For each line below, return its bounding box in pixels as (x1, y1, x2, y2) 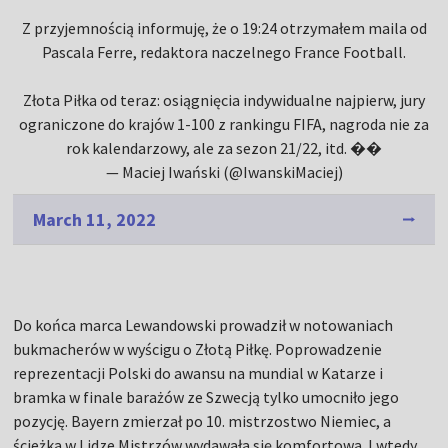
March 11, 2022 (33, 208, 157, 232)
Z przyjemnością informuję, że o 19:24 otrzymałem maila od (21, 18, 427, 39)
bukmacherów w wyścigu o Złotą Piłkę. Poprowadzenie (13, 339, 383, 360)
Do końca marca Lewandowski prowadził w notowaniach (13, 315, 394, 336)
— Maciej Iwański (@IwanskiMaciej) (105, 162, 343, 183)
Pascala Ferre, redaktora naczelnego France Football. (42, 42, 406, 63)
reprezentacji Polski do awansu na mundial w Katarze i (13, 363, 384, 384)
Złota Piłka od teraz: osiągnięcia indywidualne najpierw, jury (23, 90, 425, 111)
